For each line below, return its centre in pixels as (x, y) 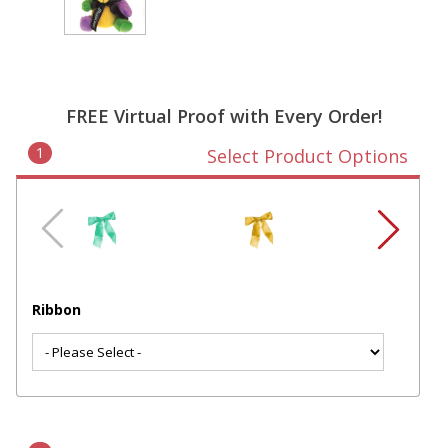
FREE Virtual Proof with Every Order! (224, 116)
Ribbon (56, 310)
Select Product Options (307, 156)
